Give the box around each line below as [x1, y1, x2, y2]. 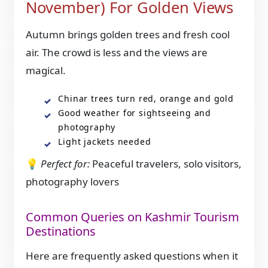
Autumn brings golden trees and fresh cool [26, 27, 230, 41]
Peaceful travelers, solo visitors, [90, 156, 242, 170]
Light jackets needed [58, 135, 151, 147]
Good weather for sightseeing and [58, 106, 211, 118]
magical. [26, 63, 66, 77]
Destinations [26, 223, 96, 239]
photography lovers [26, 174, 120, 188]
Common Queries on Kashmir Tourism [26, 208, 240, 225]
